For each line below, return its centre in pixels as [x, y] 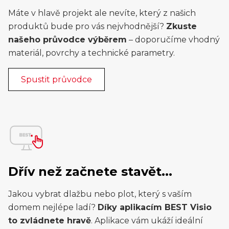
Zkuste [181, 26]
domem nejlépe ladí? [53, 207]
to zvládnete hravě [50, 221]
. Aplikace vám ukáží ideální [147, 221]
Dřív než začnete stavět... [90, 171]
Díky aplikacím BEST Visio [155, 207]
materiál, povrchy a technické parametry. [91, 53]
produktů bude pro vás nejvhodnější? [87, 26]
